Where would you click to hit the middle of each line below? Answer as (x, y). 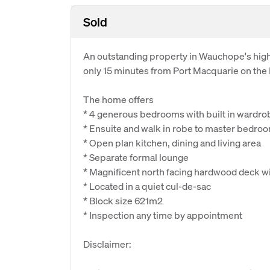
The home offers (118, 99)
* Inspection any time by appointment (163, 215)
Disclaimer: (107, 244)
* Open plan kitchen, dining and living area (172, 143)
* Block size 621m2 (123, 200)
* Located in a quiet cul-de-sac (147, 186)
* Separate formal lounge (136, 157)
